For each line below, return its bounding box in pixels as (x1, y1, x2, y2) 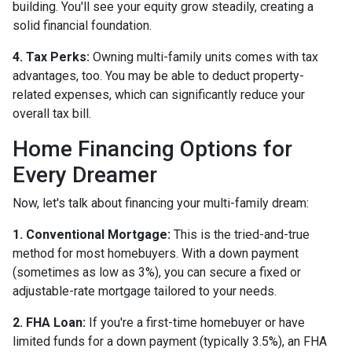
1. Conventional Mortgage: (13, 227, 170, 243)
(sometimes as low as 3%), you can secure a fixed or (13, 265, 301, 280)
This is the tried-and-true (170, 227, 310, 243)
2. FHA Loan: (13, 315, 86, 331)
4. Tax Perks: (13, 49, 90, 65)
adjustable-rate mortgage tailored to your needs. (13, 284, 277, 299)
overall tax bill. (13, 106, 91, 122)
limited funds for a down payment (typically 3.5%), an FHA (13, 334, 327, 350)
